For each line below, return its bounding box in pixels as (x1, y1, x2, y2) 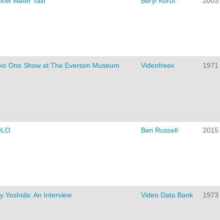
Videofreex (141, 61, 174, 70)
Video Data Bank (141, 191, 193, 199)
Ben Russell (141, 126, 178, 135)
